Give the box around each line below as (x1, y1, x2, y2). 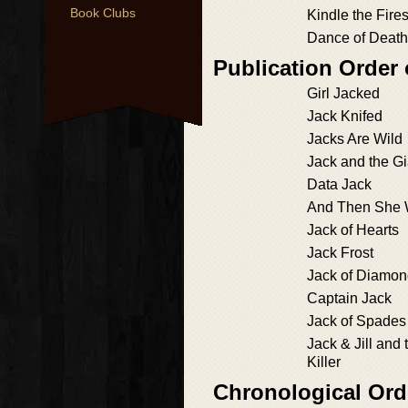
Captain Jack (307, 291, 392, 306)
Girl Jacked (307, 86, 380, 101)
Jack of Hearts (307, 222, 399, 238)
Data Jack (307, 177, 372, 192)
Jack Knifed (307, 108, 382, 124)
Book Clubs (70, 5, 136, 20)
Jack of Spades (307, 313, 406, 329)
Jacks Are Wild (307, 131, 403, 147)
